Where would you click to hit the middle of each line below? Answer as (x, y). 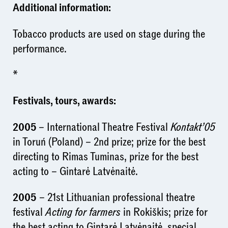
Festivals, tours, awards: (64, 101)
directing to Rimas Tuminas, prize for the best (105, 156)
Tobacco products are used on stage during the (109, 34)
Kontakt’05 (193, 127)
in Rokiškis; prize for (165, 212)
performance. (39, 49)
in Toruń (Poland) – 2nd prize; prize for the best (109, 142)
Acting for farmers (84, 212)
